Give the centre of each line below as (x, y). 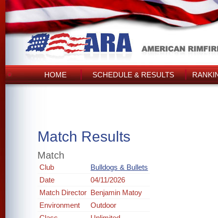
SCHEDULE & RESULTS (133, 75)
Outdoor (104, 205)
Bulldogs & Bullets (119, 167)
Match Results (84, 136)
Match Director (63, 192)
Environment (60, 205)
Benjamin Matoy (117, 192)
